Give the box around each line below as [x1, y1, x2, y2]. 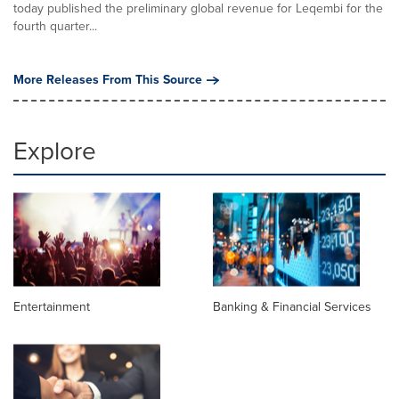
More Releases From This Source [13, 70, 202, 89]
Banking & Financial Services [213, 297, 371, 317]
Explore [13, 133, 96, 169]
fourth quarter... [13, 17, 97, 36]
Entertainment [13, 297, 90, 317]
